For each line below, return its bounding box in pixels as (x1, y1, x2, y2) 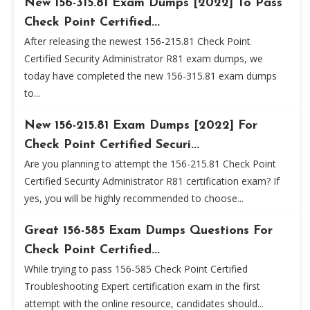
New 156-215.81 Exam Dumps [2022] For (24, 119, 257, 132)
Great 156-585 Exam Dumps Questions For (24, 224, 273, 237)
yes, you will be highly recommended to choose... (24, 192, 244, 205)
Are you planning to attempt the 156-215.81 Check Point (24, 157, 276, 170)
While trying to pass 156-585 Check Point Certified (24, 262, 248, 275)
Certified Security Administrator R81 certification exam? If (24, 174, 280, 188)
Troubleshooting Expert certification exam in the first (24, 280, 260, 293)
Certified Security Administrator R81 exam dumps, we (24, 52, 263, 65)
